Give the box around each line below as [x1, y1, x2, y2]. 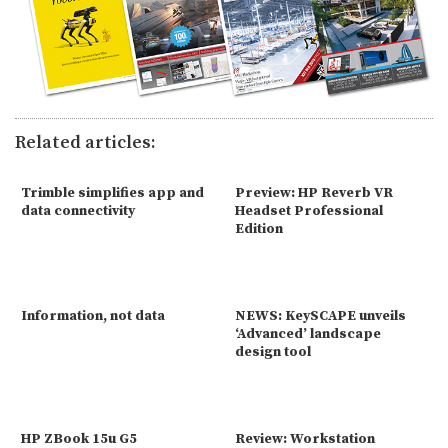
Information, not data [21, 306, 165, 325]
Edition [235, 219, 283, 238]
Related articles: [15, 131, 156, 154]
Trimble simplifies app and [21, 183, 204, 202]
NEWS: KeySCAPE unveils [235, 306, 406, 325]
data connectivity [21, 201, 135, 220]
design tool [235, 342, 311, 361]
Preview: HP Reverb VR [235, 183, 393, 202]
